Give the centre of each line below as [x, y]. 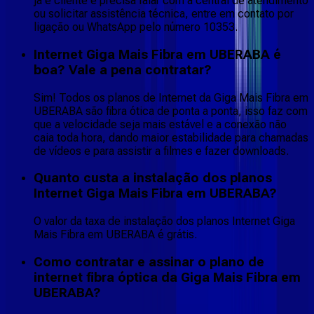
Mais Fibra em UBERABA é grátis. [115, 235]
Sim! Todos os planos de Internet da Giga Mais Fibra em [171, 97]
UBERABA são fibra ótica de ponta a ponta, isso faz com [171, 111]
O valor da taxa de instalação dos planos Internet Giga [164, 221]
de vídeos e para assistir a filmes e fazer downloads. [161, 151]
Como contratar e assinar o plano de [149, 262]
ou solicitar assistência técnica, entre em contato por [164, 14]
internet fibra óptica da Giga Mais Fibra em [167, 277]
